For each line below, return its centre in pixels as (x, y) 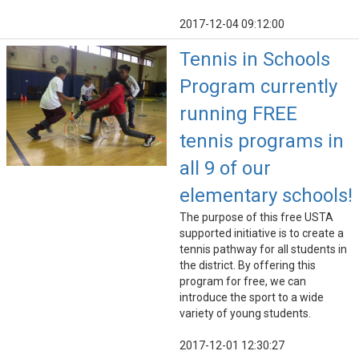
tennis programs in (262, 141)
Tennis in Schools (255, 60)
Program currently (258, 87)
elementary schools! (266, 196)
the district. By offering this (248, 266)
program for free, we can (243, 282)
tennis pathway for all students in (263, 250)
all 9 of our (225, 169)
